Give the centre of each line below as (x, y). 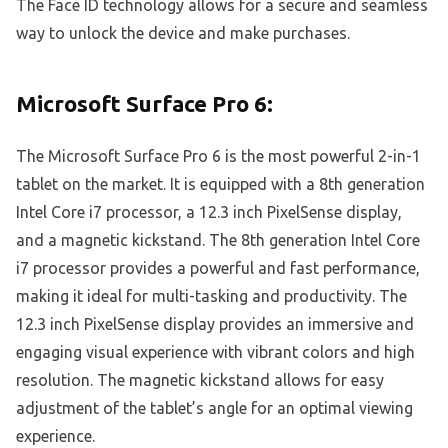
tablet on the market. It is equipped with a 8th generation (220, 183)
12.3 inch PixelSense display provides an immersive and (215, 323)
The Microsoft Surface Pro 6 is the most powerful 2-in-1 (218, 155)
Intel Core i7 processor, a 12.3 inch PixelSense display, (209, 211)
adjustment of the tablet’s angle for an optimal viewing (214, 407)
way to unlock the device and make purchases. (183, 32)
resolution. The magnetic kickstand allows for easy (200, 379)
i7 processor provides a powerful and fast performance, (218, 267)
